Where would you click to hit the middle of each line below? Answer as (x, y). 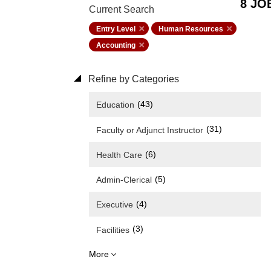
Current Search (122, 9)
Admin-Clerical (124, 180)
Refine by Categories (132, 79)
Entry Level (116, 29)
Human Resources (191, 29)
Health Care (119, 155)
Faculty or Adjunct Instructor (150, 130)
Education (115, 105)
